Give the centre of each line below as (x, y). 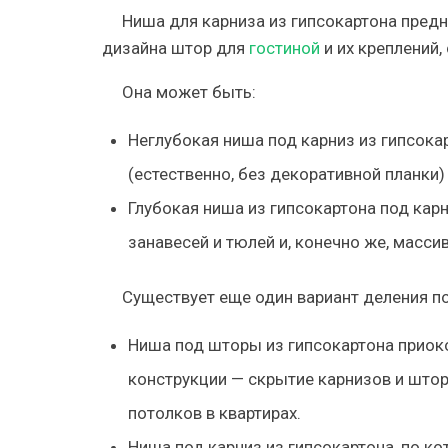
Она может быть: (189, 91)
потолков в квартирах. (214, 413)
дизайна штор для (175, 47)
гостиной (284, 47)
